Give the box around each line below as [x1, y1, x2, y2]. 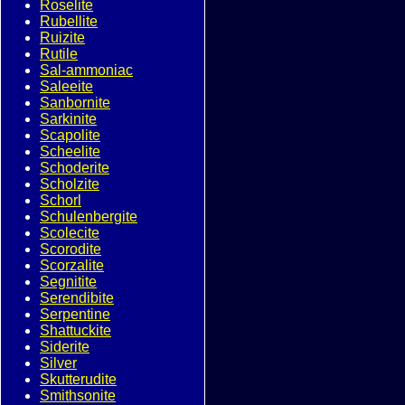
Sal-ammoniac [40, 62, 133, 78]
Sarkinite [40, 111, 97, 127]
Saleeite [40, 79, 93, 94]
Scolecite [40, 225, 99, 240]
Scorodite [40, 241, 101, 257]
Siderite [40, 339, 89, 354]
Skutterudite [40, 372, 117, 387]
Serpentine [40, 306, 110, 322]
